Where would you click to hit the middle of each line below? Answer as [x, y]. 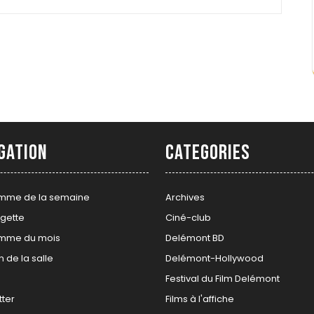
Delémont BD [195, 238]
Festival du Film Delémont [223, 279]
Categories [208, 153]
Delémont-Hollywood [214, 259]
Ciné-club [188, 218]
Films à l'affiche [200, 299]
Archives [185, 198]
